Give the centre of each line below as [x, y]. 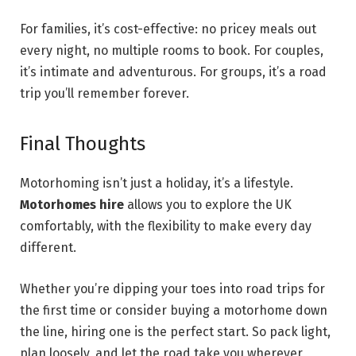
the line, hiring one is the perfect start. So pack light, [175, 332]
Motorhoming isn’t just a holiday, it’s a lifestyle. [157, 184]
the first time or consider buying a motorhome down [174, 311]
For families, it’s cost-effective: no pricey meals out [168, 29]
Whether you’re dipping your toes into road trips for [172, 289]
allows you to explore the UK [208, 205]
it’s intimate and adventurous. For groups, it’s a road [173, 72]
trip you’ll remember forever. [104, 94]
